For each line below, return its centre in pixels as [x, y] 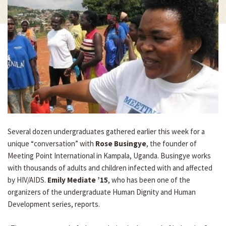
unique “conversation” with [51, 144]
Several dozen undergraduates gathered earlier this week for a [106, 132]
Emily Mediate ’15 [78, 180]
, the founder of [172, 144]
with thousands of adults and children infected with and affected [110, 168]
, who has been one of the [149, 180]
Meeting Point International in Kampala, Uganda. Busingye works [109, 156]
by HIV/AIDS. [27, 180]
